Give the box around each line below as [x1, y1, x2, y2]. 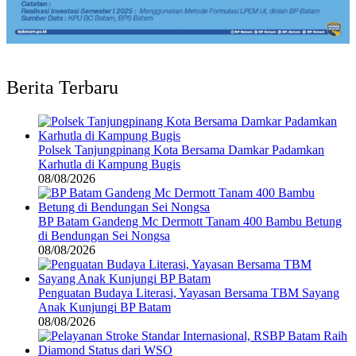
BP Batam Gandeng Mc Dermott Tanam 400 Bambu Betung [38, 214, 342, 228]
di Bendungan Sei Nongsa [38, 228, 170, 242]
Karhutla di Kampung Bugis [38, 157, 180, 171]
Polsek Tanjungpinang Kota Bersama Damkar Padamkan [38, 142, 324, 157]
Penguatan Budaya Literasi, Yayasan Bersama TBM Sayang [38, 285, 339, 300]
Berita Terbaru [6, 76, 118, 98]
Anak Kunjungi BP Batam [38, 300, 171, 314]
